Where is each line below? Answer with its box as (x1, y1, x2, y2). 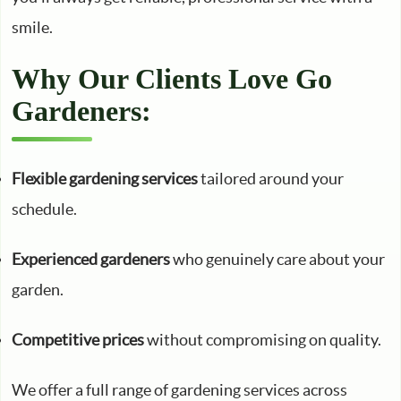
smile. (12, 18, 53, 37)
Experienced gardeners (12, 250, 170, 269)
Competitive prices (12, 330, 144, 349)
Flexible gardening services (12, 169, 198, 188)
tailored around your (198, 169, 344, 188)
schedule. (12, 200, 77, 218)
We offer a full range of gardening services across (12, 380, 347, 399)
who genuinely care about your (170, 250, 385, 269)
